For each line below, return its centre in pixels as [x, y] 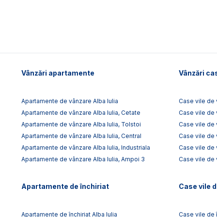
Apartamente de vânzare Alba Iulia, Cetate [81, 112]
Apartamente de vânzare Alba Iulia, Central [81, 136]
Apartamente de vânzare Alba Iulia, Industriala [86, 147]
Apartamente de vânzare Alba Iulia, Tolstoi [81, 124]
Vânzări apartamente [58, 73]
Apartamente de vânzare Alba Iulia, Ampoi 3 [83, 159]
